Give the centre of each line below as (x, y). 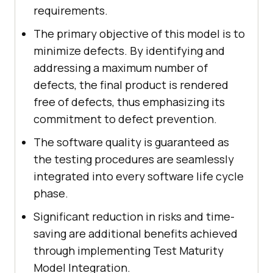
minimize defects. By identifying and (129, 51)
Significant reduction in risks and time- (134, 217)
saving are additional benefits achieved (136, 234)
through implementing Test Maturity (129, 251)
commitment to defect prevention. (125, 119)
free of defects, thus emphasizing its (129, 102)
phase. (51, 193)
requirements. (71, 11)
